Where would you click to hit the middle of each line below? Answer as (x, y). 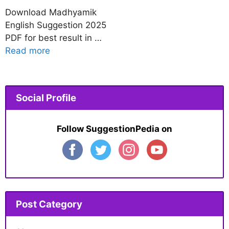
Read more (28, 50)
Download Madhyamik (51, 12)
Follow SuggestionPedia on (114, 129)
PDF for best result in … (53, 38)
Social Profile (46, 98)
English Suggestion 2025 (56, 25)
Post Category (49, 204)
